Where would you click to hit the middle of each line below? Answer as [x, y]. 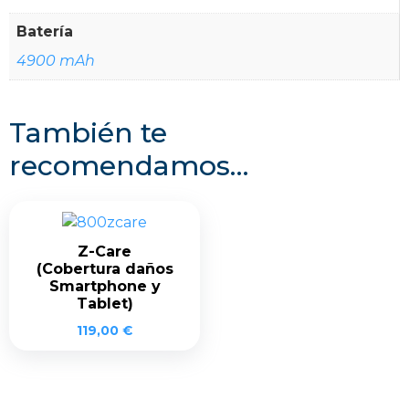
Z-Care [105, 251]
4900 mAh [56, 60]
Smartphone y [105, 286]
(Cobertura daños [105, 268]
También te [88, 132]
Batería [45, 31]
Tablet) [105, 303]
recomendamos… [129, 165]
